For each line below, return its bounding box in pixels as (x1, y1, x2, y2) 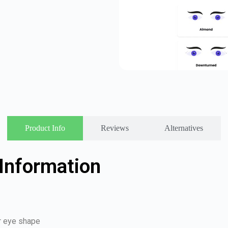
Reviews (101, 123, 129, 132)
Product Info (25, 123, 65, 132)
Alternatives (164, 123, 203, 132)
